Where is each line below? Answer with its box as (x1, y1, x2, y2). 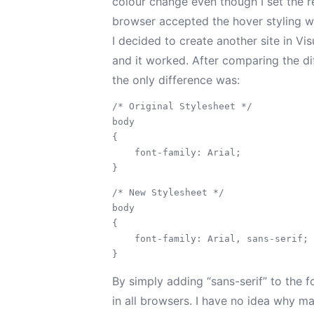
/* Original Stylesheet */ (112, 101, 252, 111)
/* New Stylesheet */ (112, 187, 224, 198)
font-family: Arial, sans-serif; (112, 233, 308, 244)
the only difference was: (112, 73, 240, 87)
